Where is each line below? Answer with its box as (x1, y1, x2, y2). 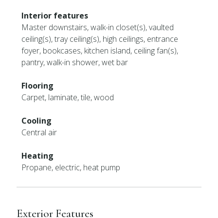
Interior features (21, 10, 89, 21)
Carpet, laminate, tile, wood (21, 92, 114, 103)
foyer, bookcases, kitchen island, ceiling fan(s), (21, 45, 179, 56)
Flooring (21, 80, 54, 91)
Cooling (21, 115, 52, 126)
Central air (21, 127, 57, 138)
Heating (21, 150, 54, 161)
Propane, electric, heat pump (21, 162, 121, 173)
